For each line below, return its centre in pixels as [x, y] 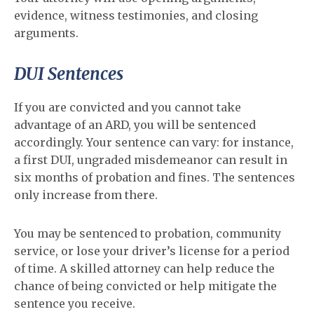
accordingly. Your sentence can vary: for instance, [154, 142]
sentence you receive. [75, 303]
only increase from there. [86, 195]
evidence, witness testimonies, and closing [136, 15]
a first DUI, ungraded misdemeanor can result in [151, 160]
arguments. [46, 33]
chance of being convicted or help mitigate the [145, 286]
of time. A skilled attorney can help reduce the [144, 268]
